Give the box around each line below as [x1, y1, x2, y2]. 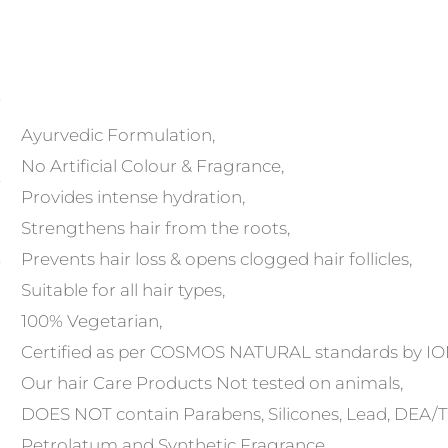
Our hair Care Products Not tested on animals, [20, 372, 403, 393]
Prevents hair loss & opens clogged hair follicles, [20, 248, 412, 269]
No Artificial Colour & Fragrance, [20, 155, 284, 176]
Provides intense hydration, [20, 186, 245, 207]
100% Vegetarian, [20, 310, 162, 331]
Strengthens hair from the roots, [20, 217, 290, 238]
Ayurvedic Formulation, [20, 124, 215, 145]
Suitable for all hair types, [20, 279, 225, 300]
